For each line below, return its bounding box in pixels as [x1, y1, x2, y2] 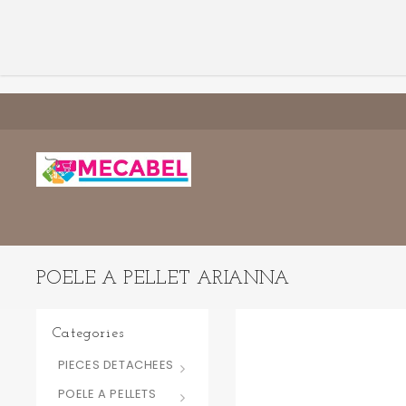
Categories [52, 326, 124, 341]
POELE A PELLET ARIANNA [36, 269, 290, 288]
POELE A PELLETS [57, 385, 157, 402]
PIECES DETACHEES [57, 356, 175, 373]
